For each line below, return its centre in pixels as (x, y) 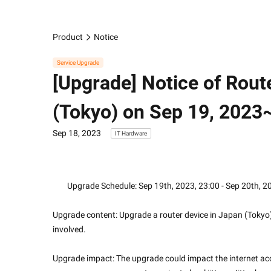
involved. (69, 229)
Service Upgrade (78, 62)
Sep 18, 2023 (77, 133)
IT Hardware (131, 133)
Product (68, 37)
